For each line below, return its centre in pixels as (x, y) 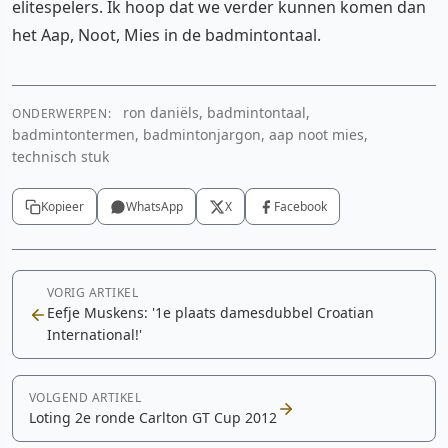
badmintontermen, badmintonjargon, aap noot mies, (190, 134)
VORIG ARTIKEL (93, 292)
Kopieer (62, 206)
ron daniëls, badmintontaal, (215, 112)
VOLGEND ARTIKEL (85, 397)
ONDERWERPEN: (62, 113)
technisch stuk (60, 156)
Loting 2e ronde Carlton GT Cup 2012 (153, 417)
